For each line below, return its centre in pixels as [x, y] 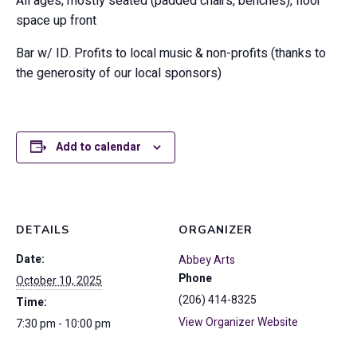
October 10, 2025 [59, 281]
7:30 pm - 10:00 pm [63, 324]
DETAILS [43, 230]
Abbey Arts [207, 260]
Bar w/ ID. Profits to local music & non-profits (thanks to [171, 53]
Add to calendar [98, 147]
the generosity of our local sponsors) [119, 73]
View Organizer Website [238, 322]
